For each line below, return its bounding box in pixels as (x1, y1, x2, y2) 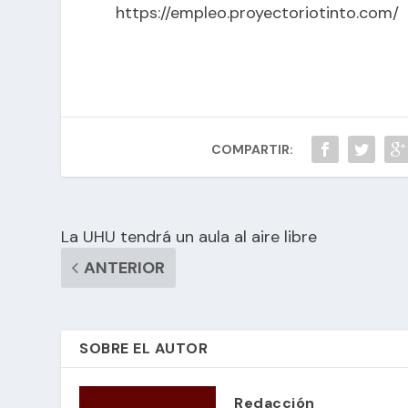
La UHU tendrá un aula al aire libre (61, 225, 318, 248)
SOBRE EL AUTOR (79, 338, 209, 358)
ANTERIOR (84, 256, 166, 279)
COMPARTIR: (211, 140, 294, 158)
